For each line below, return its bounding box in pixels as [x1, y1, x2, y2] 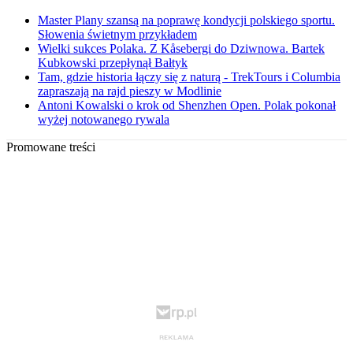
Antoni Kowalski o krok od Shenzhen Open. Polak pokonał [38, 98, 336, 113]
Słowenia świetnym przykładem [38, 28, 197, 42]
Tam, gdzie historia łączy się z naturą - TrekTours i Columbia [38, 70, 340, 84]
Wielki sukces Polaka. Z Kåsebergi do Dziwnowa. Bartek [38, 42, 325, 56]
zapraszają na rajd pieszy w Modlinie [38, 84, 221, 98]
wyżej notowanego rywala [38, 113, 169, 127]
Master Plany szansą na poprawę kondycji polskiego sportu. [38, 13, 335, 28]
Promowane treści [6, 140, 95, 154]
